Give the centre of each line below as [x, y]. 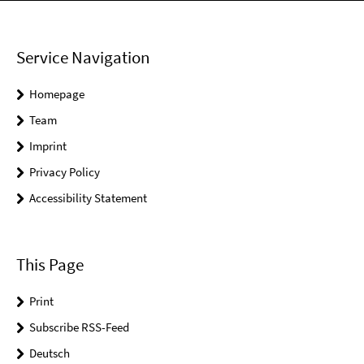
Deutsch [50, 353]
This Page [50, 265]
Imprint [48, 146]
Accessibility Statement [88, 198]
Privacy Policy [65, 172]
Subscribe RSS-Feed [79, 327]
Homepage [57, 94]
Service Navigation [83, 57]
